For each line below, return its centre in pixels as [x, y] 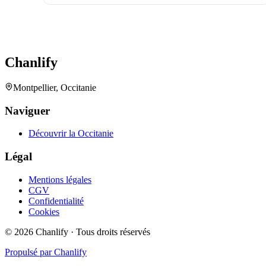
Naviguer [27, 110]
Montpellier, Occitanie [55, 87]
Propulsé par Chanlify [46, 252]
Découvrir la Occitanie [71, 134]
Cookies [44, 211]
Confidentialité [56, 201]
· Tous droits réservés [109, 232]
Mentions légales [60, 179]
